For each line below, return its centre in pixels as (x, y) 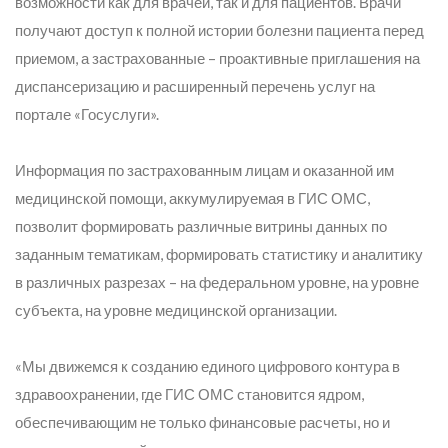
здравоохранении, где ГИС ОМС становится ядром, (189, 394)
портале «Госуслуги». (87, 114)
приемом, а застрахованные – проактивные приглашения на (217, 58)
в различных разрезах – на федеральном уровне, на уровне (217, 282)
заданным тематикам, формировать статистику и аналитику (219, 254)
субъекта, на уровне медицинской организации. (176, 310)
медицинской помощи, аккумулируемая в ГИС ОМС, (192, 198)
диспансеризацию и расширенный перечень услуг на (195, 86)
